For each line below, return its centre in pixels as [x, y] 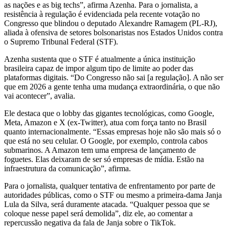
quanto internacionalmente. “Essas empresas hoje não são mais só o [112, 131]
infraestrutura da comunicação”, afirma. [67, 168]
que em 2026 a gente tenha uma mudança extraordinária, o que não [112, 86]
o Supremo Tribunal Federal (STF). [61, 41]
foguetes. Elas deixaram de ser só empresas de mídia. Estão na [104, 159]
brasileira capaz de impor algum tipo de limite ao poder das [99, 68]
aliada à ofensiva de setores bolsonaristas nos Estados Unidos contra [113, 32]
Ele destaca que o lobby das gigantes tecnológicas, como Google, [109, 113]
